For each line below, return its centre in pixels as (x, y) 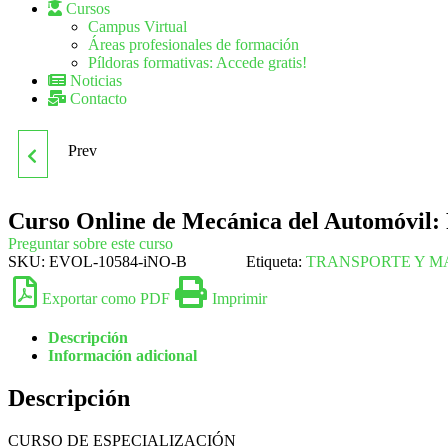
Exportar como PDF (106, 298)
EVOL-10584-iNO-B (118, 261)
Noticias (94, 80)
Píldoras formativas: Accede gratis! (197, 62)
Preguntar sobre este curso (90, 243)
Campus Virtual (137, 26)
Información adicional (122, 355)
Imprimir (239, 298)
